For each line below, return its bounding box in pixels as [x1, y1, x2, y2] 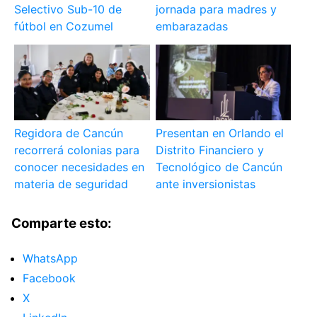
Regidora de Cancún [14, 126, 124, 141]
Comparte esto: [11, 215, 112, 232]
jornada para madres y [155, 2, 277, 17]
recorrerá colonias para [14, 143, 140, 158]
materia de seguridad [14, 177, 129, 192]
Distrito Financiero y [155, 143, 264, 158]
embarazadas [155, 19, 228, 34]
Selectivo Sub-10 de [14, 2, 122, 17]
